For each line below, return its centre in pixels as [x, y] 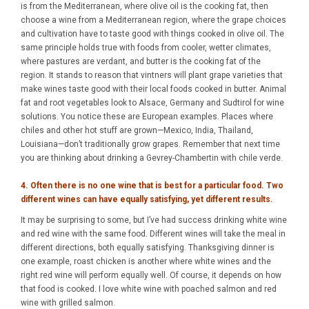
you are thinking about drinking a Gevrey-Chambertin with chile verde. [152, 158]
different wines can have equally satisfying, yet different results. [147, 199]
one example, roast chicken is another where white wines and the [146, 261]
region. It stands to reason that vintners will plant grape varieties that [152, 75]
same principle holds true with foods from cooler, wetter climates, [146, 48]
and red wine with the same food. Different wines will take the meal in [153, 234]
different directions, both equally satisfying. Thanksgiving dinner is [148, 248]
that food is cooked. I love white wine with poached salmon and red [149, 289]
